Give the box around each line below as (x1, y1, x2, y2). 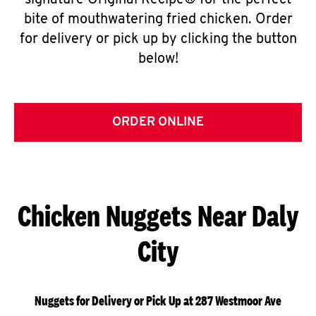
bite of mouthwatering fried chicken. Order (23, 13, 293, 27)
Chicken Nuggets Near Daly (17, 198, 299, 233)
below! (138, 52, 178, 66)
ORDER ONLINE (112, 116, 204, 129)
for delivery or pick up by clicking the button (19, 32, 297, 47)
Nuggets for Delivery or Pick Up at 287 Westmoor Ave (35, 293, 281, 309)
